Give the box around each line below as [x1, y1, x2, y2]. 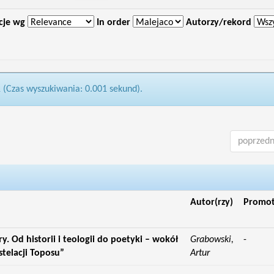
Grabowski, [190, 235, 234, 245]
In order [96, 18, 130, 28]
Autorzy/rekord [185, 18, 251, 28]
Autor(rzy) [190, 198, 233, 207]
